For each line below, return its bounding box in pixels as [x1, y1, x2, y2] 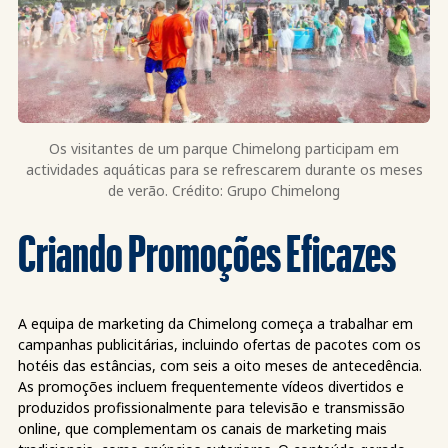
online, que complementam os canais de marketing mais [18, 419, 387, 439]
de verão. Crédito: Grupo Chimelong [108, 181, 340, 201]
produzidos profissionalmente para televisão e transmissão [18, 398, 405, 418]
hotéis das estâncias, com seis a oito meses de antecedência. [18, 356, 422, 376]
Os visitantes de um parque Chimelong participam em [49, 139, 399, 159]
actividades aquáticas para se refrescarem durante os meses [25, 160, 423, 180]
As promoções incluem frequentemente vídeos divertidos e [18, 377, 404, 397]
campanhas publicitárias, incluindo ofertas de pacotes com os [18, 335, 421, 355]
